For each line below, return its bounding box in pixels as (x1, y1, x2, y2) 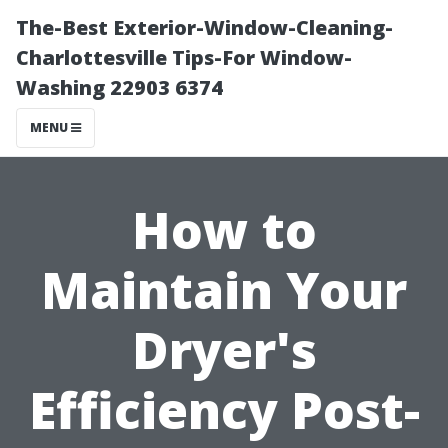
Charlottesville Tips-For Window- (16, 44, 352, 71)
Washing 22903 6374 (16, 74, 223, 101)
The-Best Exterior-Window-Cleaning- (16, 14, 393, 41)
